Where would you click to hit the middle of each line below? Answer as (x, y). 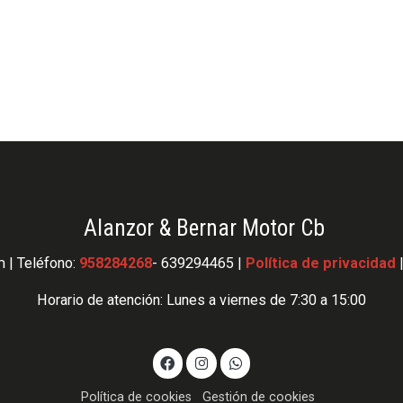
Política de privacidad (321, 264)
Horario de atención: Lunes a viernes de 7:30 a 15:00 (201, 300)
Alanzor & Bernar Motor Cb (201, 228)
